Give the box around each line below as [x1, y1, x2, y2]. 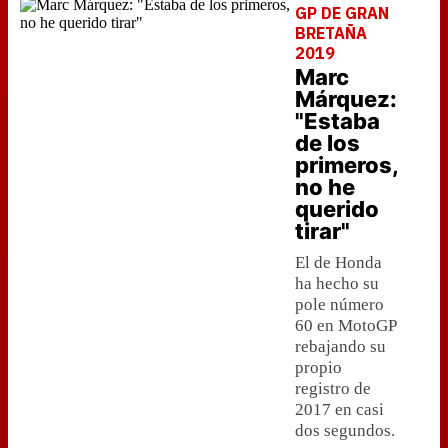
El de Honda [295, 253, 382, 272]
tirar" [295, 218, 350, 244]
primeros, [295, 152, 398, 178]
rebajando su [295, 337, 386, 356]
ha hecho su [295, 274, 379, 293]
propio [295, 358, 342, 377]
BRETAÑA [295, 23, 367, 43]
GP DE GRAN [295, 3, 389, 23]
